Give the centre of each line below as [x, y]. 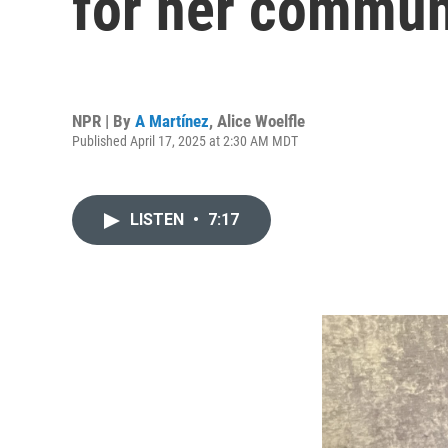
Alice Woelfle [261, 120]
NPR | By [103, 120]
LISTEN [159, 219]
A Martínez [172, 120]
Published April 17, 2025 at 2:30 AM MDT [185, 140]
